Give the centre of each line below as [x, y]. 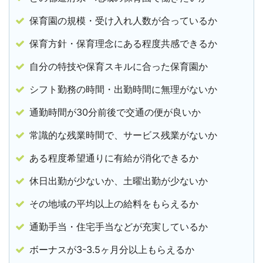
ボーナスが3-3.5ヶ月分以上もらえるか [112, 250]
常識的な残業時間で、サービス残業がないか [124, 135]
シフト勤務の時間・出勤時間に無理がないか [124, 90]
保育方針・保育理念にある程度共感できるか [124, 44]
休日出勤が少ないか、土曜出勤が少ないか [119, 181]
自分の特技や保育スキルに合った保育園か [119, 67]
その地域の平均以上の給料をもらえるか [114, 204]
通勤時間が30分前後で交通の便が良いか [115, 112]
